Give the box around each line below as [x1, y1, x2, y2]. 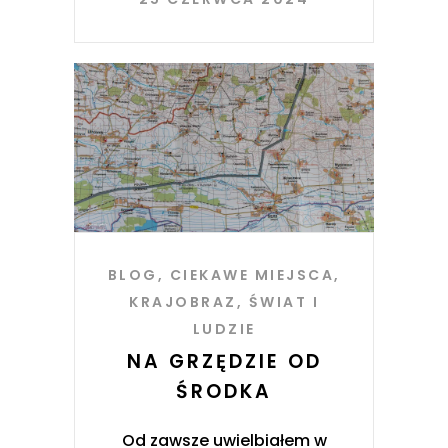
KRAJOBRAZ [129, 291, 237, 312]
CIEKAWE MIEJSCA [169, 264, 334, 285]
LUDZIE [192, 318, 256, 339]
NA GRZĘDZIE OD [126, 347, 322, 375]
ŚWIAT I [248, 291, 319, 312]
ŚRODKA [176, 377, 272, 405]
